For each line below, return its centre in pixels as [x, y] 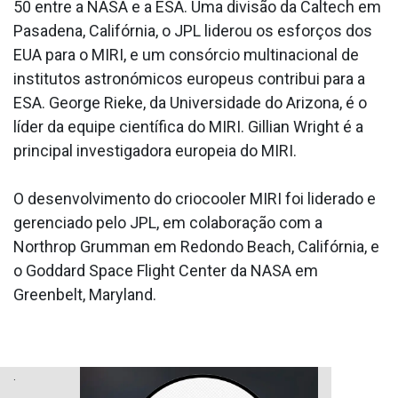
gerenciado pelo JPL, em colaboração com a [168, 222]
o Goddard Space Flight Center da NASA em [166, 270]
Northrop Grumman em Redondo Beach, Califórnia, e [196, 246]
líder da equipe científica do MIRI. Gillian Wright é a [188, 126]
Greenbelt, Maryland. [85, 294]
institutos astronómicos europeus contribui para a [189, 78]
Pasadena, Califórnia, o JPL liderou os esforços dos [193, 30]
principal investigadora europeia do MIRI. [155, 150]
